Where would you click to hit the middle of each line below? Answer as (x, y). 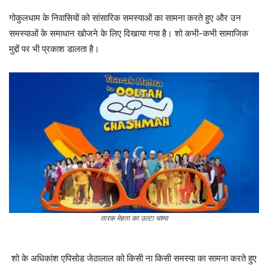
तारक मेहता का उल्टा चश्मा (134, 218)
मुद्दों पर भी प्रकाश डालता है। (54, 49)
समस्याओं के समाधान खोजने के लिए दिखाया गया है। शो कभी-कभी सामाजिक (129, 33)
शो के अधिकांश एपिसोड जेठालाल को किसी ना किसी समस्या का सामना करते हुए (133, 258)
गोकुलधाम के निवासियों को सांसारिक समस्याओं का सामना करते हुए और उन (125, 18)
